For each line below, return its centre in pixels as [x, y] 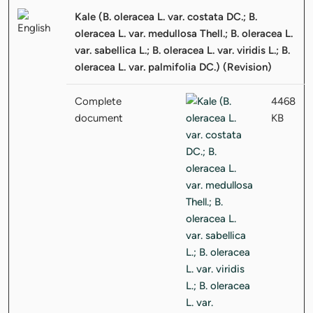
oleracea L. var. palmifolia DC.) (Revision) [173, 67]
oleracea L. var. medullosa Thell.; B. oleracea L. [184, 33]
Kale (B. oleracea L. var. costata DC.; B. [166, 16]
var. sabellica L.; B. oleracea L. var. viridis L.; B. [182, 50]
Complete [98, 101]
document [99, 118]
